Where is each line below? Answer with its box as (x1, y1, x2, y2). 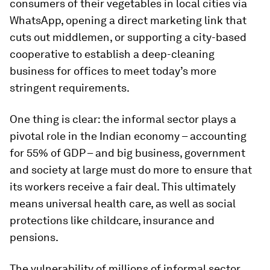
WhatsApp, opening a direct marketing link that (10, 13, 246, 27)
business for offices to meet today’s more (10, 64, 216, 77)
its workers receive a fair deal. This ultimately (10, 180, 236, 193)
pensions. (10, 230, 58, 243)
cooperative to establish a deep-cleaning (10, 47, 215, 60)
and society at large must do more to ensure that (10, 163, 252, 176)
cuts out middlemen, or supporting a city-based (10, 30, 246, 43)
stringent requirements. (10, 81, 130, 94)
